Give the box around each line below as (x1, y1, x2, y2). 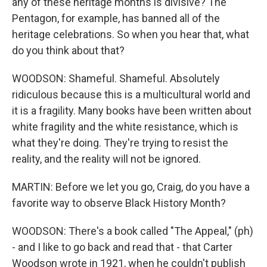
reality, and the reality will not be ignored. (12, 153, 201, 165)
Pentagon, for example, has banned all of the (12, 12, 220, 24)
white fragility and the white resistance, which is (12, 120, 238, 133)
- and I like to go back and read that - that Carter (12, 241, 232, 253)
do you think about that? (12, 44, 125, 57)
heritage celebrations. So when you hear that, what (12, 28, 249, 41)
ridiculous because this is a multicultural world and (12, 88, 250, 101)
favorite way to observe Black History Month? (12, 197, 226, 209)
